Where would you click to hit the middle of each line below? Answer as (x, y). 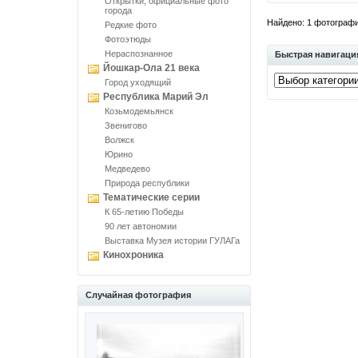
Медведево (127, 169)
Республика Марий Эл (156, 97)
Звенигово (126, 125)
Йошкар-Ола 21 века (151, 68)
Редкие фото (131, 25)
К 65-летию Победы (144, 212)
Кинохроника (133, 255)
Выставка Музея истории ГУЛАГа (172, 241)
